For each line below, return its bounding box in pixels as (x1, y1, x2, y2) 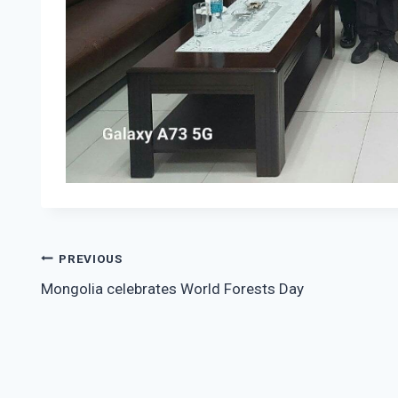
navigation (40, 285, 156, 315)
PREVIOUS (59, 251, 123, 266)
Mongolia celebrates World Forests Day (41, 280, 304, 298)
